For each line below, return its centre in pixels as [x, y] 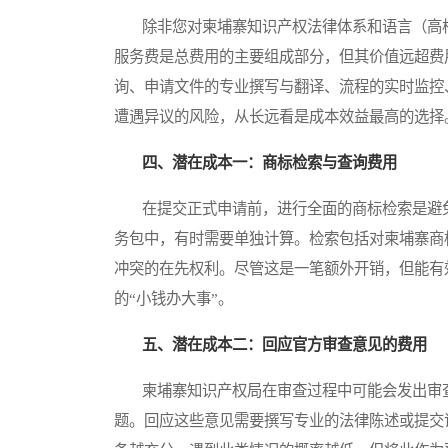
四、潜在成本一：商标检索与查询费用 [269, 163]
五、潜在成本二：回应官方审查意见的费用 [284, 345]
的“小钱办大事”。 [173, 299]
